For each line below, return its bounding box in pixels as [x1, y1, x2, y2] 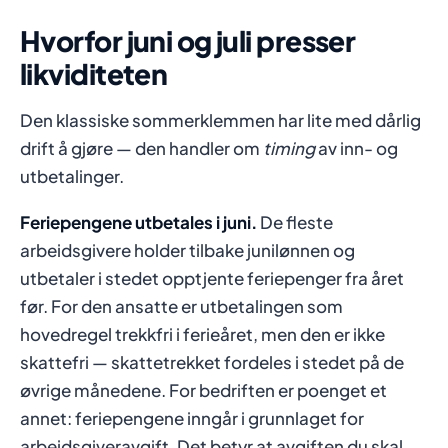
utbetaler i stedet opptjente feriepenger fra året [20, 267, 404, 289]
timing [263, 137, 315, 159]
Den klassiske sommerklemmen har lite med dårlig [20, 109, 421, 131]
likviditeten [20, 56, 168, 91]
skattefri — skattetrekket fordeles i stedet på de [20, 351, 404, 373]
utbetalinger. [20, 165, 124, 187]
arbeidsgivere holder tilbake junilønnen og [20, 239, 355, 261]
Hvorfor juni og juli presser [20, 23, 356, 58]
